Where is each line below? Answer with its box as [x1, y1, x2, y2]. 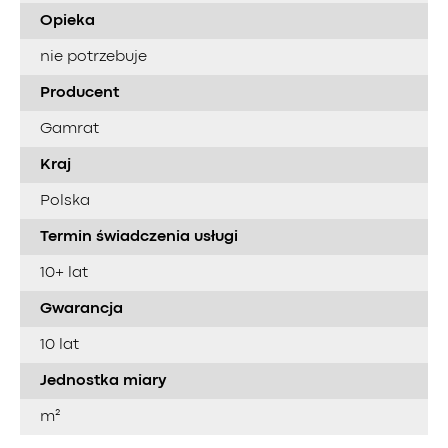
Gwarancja [40, 301, 123, 316]
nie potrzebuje [40, 49, 147, 64]
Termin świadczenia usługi [40, 229, 238, 244]
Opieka [40, 13, 95, 28]
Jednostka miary [40, 373, 166, 388]
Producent [40, 85, 119, 100]
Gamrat [40, 121, 99, 136]
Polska [40, 193, 90, 208]
